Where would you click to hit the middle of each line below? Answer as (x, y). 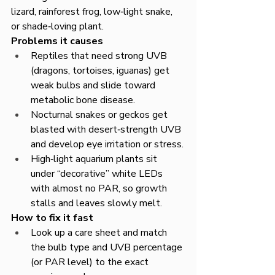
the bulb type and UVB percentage (108, 247)
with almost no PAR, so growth (100, 188)
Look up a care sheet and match (100, 233)
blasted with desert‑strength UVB (107, 130)
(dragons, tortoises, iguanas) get (101, 71)
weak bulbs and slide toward (94, 85)
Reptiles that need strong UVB (100, 56)
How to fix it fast (52, 218)
